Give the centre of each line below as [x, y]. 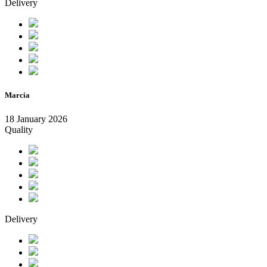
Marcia [17, 95]
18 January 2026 [36, 119]
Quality [19, 129]
